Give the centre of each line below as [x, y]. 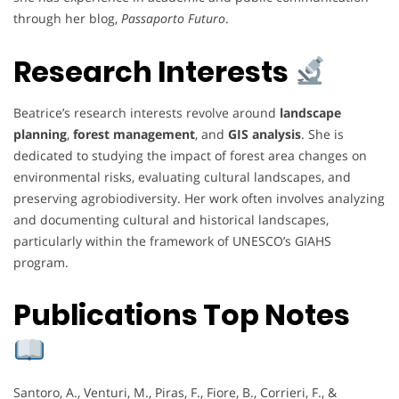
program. [41, 262]
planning [40, 134]
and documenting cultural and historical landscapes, [171, 219]
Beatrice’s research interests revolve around [147, 112]
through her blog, [67, 18]
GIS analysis [265, 134]
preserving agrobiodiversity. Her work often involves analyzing [199, 198]
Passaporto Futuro [173, 18]
